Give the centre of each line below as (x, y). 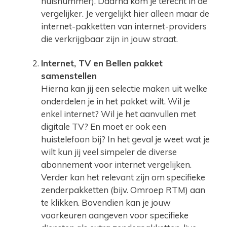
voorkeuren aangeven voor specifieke (115, 215)
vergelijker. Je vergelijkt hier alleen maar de (125, 14)
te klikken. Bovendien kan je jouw (106, 202)
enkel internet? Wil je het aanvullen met (119, 113)
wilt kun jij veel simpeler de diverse (109, 152)
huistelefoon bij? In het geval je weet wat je (125, 139)
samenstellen (69, 75)
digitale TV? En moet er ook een (104, 126)
